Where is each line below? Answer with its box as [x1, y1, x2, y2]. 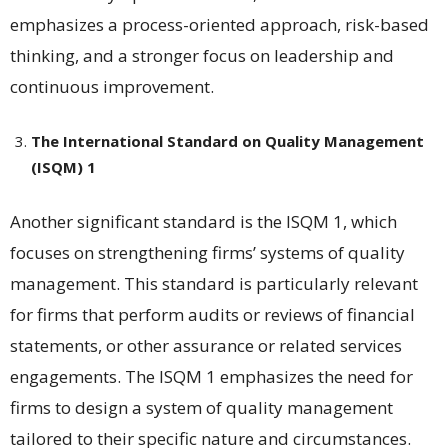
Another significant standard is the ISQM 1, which [10, 209, 397, 233]
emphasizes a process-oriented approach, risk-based [10, 12, 429, 36]
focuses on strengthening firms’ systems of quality [10, 240, 405, 264]
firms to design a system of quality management [10, 395, 393, 419]
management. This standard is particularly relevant [10, 271, 418, 295]
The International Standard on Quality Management [31, 130, 424, 151]
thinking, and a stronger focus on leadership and [10, 43, 394, 67]
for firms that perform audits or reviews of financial [10, 302, 415, 326]
